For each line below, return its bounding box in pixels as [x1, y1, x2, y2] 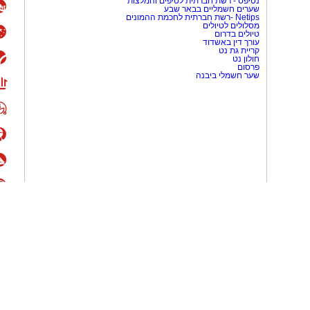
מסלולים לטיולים [203, 21, 259, 30]
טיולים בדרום [212, 29, 259, 39]
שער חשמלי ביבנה [194, 71, 259, 80]
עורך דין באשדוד [203, 37, 259, 47]
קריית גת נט [219, 46, 259, 55]
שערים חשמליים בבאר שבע [162, 4, 259, 14]
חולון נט [230, 54, 259, 64]
